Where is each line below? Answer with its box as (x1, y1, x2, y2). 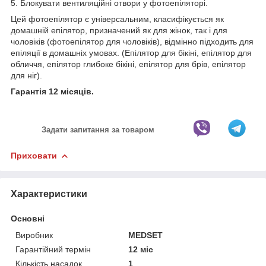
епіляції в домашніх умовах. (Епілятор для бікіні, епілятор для (11, 47, 252, 58)
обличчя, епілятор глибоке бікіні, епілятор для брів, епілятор (11, 59, 246, 69)
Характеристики (11, 188, 87, 199)
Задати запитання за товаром (42, 125, 154, 134)
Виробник (15, 230, 53, 240)
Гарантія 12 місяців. (11, 86, 94, 96)
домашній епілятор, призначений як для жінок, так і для (11, 25, 227, 35)
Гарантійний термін (15, 244, 91, 254)
